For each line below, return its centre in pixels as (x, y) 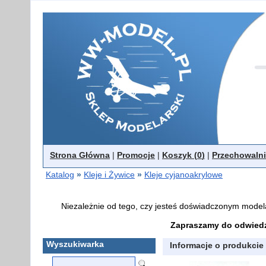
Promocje (136, 155)
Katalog (60, 175)
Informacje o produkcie (217, 245)
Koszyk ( (180, 155)
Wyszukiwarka (75, 244)
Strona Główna (80, 155)
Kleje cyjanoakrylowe (183, 175)
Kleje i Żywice (109, 175)
